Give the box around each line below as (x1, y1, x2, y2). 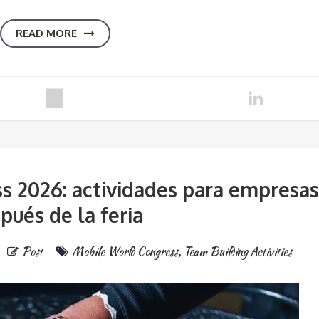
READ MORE (16, 26, 78, 40)
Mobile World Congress (71, 244, 178, 260)
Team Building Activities (183, 244, 292, 260)
